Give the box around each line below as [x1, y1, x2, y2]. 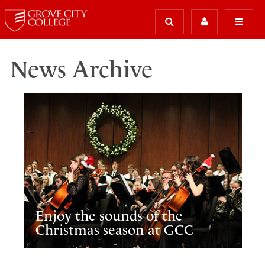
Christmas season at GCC [35, 221, 194, 238]
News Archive [9, 56, 153, 83]
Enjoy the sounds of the [35, 207, 183, 224]
